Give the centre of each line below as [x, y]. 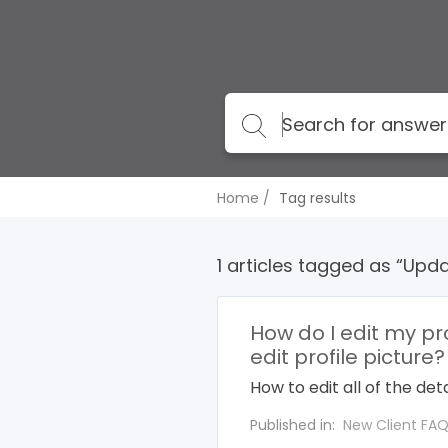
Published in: [294, 425]
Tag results [317, 198]
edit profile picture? [347, 357]
